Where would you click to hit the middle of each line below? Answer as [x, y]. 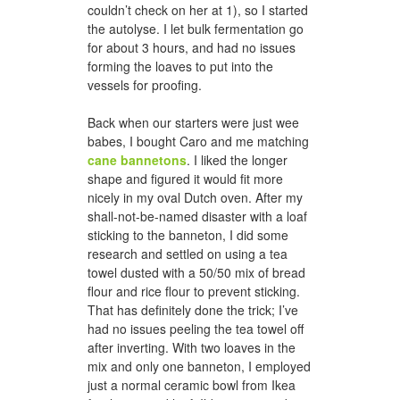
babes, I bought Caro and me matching [198, 142]
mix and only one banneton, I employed [199, 367]
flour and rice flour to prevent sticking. [194, 292]
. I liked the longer [237, 160]
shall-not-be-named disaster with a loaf [197, 217]
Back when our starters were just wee [193, 123]
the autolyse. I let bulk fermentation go [196, 29]
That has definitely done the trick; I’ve [193, 310]
